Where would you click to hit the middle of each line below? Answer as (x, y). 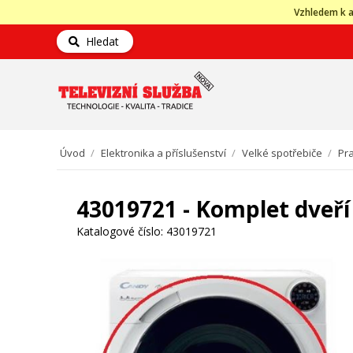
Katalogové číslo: (120, 231)
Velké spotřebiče (282, 153)
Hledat (99, 41)
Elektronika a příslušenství (163, 153)
